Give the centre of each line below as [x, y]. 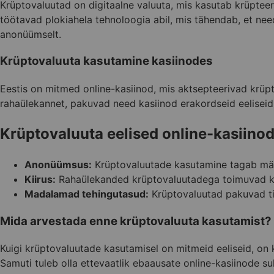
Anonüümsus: [58, 164]
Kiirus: [40, 179]
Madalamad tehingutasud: [87, 194]
